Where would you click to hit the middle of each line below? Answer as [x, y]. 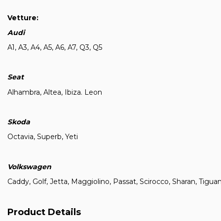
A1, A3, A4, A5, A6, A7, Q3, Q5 [55, 48]
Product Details [44, 212]
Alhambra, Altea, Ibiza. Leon [55, 92]
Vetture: [23, 18]
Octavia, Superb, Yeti [43, 137]
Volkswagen [29, 166]
